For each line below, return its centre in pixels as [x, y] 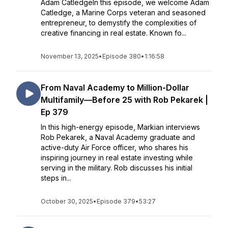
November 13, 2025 [70, 56]
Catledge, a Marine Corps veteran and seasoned [123, 12]
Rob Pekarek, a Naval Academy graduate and [118, 137]
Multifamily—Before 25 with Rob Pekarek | [124, 100]
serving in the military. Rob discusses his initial [117, 168]
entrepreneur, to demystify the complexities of [119, 23]
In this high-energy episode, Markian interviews [120, 127]
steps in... [56, 178]
